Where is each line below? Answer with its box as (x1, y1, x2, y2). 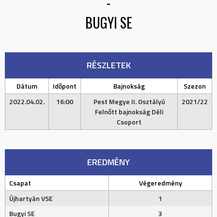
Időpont (53, 81, 77, 91)
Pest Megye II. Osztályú (93, 96, 165, 107)
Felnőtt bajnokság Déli (95, 107, 163, 117)
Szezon (184, 81, 206, 91)
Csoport (117, 117, 141, 127)
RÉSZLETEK (86, 59, 131, 72)
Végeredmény (139, 178, 182, 188)
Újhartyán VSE (9, 193, 53, 203)
